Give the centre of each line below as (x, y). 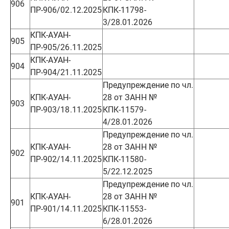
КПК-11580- (124, 159)
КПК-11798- (124, 10)
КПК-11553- (124, 209)
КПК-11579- (124, 110)
